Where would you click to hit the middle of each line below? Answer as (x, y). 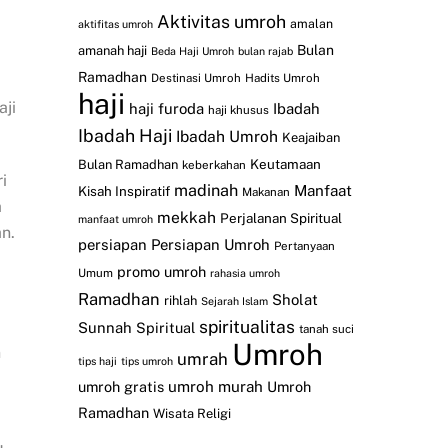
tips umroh (146, 360)
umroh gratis (120, 386)
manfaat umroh (115, 218)
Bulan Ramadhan (127, 164)
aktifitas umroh (115, 23)
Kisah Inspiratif (123, 190)
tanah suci (326, 328)
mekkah (186, 217)
